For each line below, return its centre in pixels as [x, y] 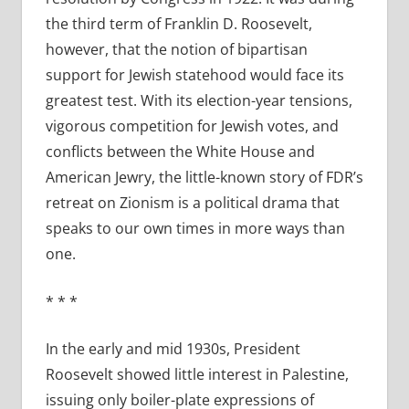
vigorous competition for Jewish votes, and [192, 126]
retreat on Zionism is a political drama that [192, 203]
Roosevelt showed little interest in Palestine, [197, 375]
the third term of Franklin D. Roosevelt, [178, 24]
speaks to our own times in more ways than [195, 229]
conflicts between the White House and [180, 152]
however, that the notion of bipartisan [176, 50]
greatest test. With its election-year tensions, [199, 101]
